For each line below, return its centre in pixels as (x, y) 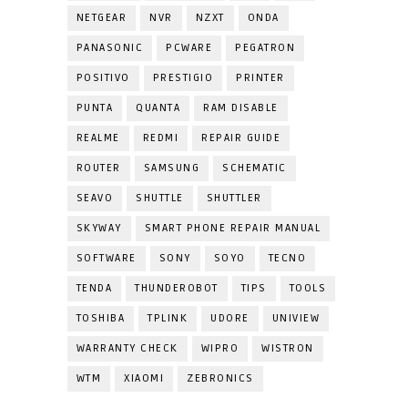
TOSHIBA (101, 318)
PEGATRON (265, 48)
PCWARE (189, 48)
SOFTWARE (106, 258)
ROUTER (98, 168)
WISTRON (288, 348)
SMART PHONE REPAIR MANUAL (233, 228)
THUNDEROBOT (177, 288)
